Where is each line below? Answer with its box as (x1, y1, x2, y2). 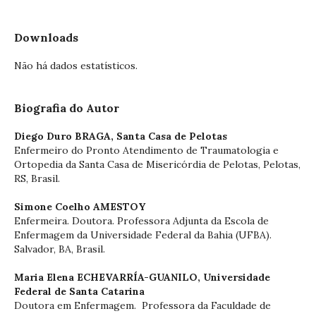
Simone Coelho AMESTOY (14, 200, 145, 213)
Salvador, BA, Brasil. (14, 242, 105, 255)
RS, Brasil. (14, 171, 60, 185)
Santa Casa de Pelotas (116, 129, 227, 142)
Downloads (14, 30, 78, 44)
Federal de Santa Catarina (14, 284, 145, 298)
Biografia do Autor (14, 100, 119, 115)
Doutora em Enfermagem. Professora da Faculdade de (14, 298, 271, 312)
